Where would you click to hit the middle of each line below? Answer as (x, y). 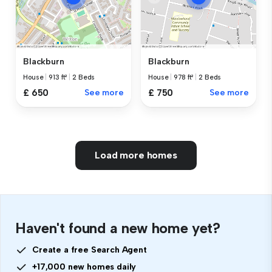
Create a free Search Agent (90, 250)
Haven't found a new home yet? (118, 228)
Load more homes (136, 155)
